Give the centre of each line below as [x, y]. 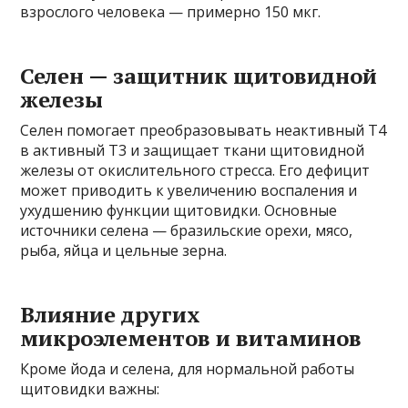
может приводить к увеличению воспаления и [189, 190]
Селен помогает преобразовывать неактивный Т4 [204, 130]
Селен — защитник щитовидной [199, 75]
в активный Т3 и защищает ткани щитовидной [193, 150]
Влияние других [111, 314]
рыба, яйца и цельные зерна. [124, 250]
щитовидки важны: [90, 388]
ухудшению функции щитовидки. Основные [179, 210]
